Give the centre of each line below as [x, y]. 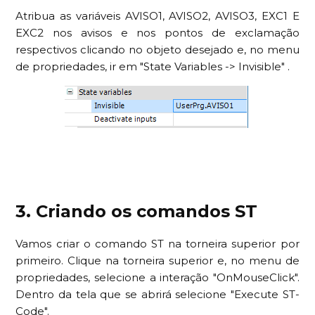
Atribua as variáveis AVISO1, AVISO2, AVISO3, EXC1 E [157, 15]
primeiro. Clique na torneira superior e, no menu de [157, 260]
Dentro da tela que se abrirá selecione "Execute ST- [157, 294]
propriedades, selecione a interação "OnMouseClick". [157, 277]
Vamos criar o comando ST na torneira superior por [157, 243]
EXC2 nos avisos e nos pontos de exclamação [157, 32]
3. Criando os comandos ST [137, 211]
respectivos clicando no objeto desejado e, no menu [157, 49]
